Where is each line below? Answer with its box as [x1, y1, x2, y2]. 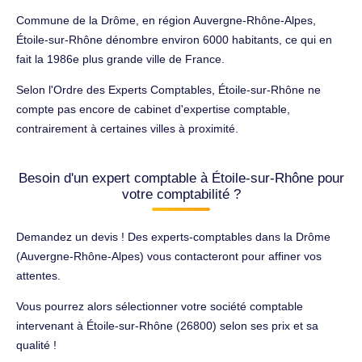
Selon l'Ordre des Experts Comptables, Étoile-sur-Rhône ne [16, 82, 321, 96]
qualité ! [16, 338, 57, 351]
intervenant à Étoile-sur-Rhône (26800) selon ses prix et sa [16, 318, 318, 332]
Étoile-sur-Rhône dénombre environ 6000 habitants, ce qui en [16, 32, 332, 46]
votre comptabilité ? [121, 186, 241, 202]
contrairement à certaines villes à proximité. [16, 121, 238, 135]
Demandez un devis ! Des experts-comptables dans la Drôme [16, 229, 330, 243]
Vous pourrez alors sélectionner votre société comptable [16, 299, 303, 313]
